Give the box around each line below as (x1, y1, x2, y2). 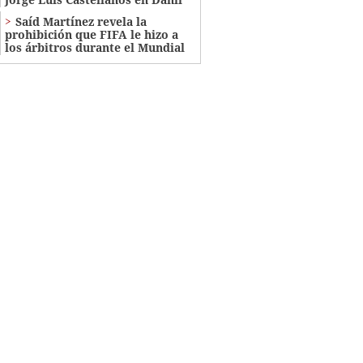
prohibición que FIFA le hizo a (4, 26, 178, 42)
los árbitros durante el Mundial (4, 39, 185, 55)
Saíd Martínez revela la (15, 13, 147, 29)
